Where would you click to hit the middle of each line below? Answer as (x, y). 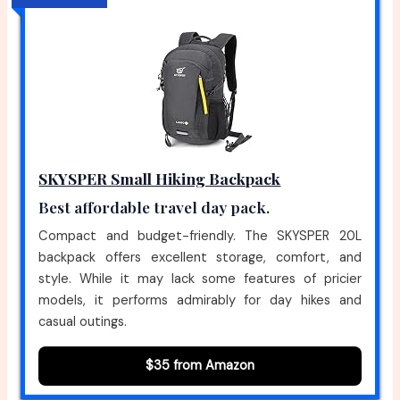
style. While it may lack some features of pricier (200, 279)
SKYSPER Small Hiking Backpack (160, 178)
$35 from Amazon (200, 365)
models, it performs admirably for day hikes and (200, 300)
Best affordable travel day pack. (154, 206)
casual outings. (83, 321)
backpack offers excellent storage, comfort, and (200, 257)
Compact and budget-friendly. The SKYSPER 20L (200, 236)
